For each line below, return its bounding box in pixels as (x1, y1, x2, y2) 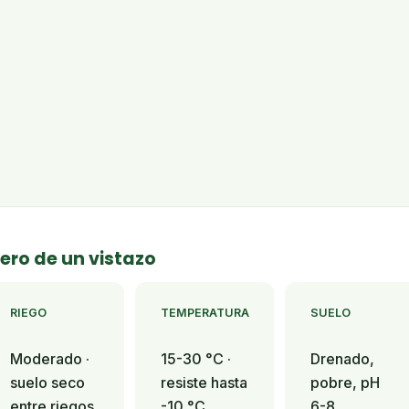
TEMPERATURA (160, 306, 249, 320)
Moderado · (10, 350, 90, 368)
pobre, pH (310, 373, 381, 392)
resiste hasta (160, 373, 247, 392)
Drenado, (310, 350, 375, 368)
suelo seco (10, 373, 86, 392)
